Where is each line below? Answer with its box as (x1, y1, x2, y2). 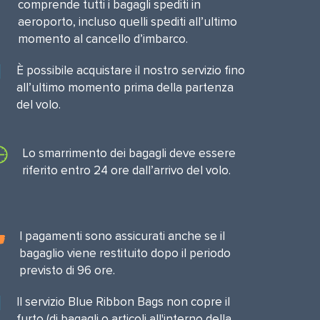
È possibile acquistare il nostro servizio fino (16, 63, 245, 78)
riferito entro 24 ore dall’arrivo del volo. (21, 163, 231, 178)
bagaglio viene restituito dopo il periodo (19, 246, 231, 261)
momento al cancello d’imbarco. (17, 31, 188, 46)
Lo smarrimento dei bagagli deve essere (21, 146, 236, 161)
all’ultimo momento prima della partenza (16, 80, 234, 95)
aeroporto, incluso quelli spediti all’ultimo (17, 14, 237, 29)
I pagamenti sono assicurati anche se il (19, 229, 225, 244)
